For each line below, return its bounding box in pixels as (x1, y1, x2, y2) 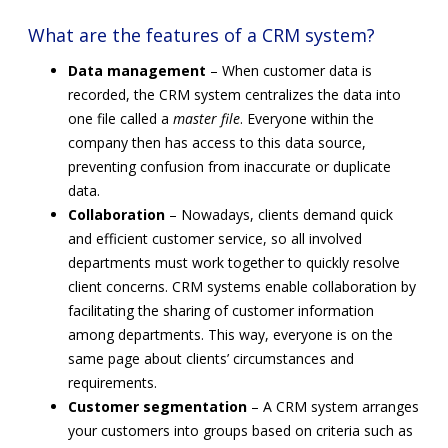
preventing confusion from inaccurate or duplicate (68, 156, 391, 176)
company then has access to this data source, (68, 132, 366, 152)
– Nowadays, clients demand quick (165, 204, 393, 224)
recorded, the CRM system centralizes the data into (68, 84, 401, 104)
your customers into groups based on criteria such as (68, 420, 413, 440)
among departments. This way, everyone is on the (68, 324, 393, 344)
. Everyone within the (240, 108, 374, 128)
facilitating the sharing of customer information (68, 300, 374, 320)
